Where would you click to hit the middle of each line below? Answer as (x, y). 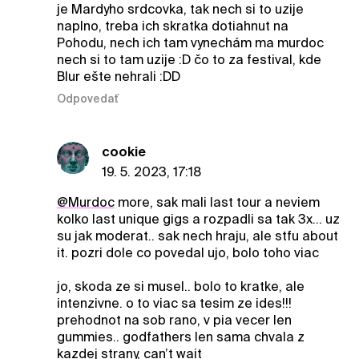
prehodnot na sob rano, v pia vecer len (174, 321)
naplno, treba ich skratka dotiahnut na (172, 26)
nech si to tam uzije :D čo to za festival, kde (189, 59)
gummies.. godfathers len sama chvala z (180, 337)
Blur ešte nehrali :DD (118, 76)
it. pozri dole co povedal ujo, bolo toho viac (188, 253)
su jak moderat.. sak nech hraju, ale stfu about (197, 236)
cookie (123, 152)
